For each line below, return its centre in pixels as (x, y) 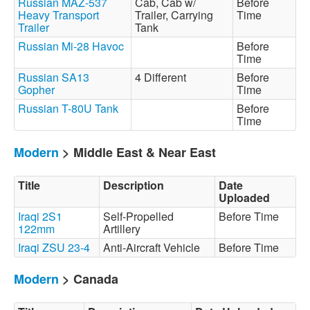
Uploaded (244, 198)
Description (134, 185)
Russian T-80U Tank (68, 108)
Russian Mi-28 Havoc (71, 46)
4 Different (163, 77)
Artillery (125, 229)
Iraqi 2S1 (40, 216)
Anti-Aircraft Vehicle (154, 247)
